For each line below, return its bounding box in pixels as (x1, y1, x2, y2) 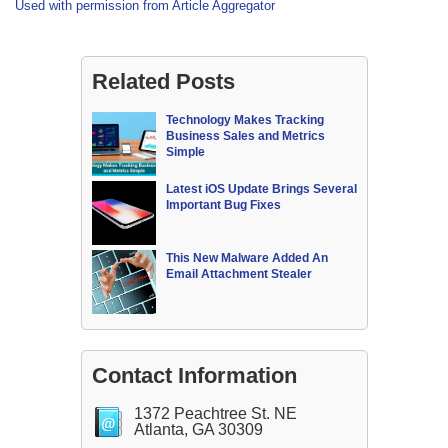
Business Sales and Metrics (165, 129, 325, 144)
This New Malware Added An (165, 251, 328, 266)
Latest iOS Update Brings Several (165, 182, 357, 197)
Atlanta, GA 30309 (133, 421, 263, 439)
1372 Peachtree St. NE (133, 405, 297, 423)
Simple (165, 145, 205, 160)
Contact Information (91, 363, 297, 389)
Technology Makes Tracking (165, 113, 324, 128)
